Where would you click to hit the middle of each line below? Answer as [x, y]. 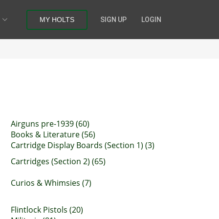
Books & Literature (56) [53, 134]
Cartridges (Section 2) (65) [58, 161]
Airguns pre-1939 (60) [50, 124]
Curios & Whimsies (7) [51, 183]
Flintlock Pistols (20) [47, 210]
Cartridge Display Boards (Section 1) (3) [83, 145]
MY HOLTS [57, 19]
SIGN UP [113, 19]
